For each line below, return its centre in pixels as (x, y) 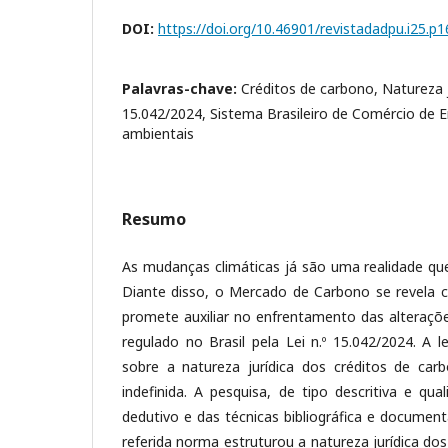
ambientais (158, 133)
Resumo (154, 219)
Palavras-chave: (181, 88)
